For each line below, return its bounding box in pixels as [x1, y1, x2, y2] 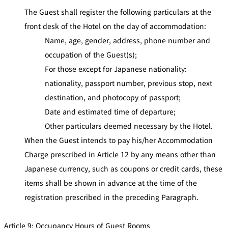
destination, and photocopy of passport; [45, 92, 181, 102]
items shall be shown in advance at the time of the [24, 177, 197, 188]
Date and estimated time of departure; [45, 106, 176, 117]
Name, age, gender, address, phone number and [45, 35, 210, 45]
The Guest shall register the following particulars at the [24, 6, 211, 17]
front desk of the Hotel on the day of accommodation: [24, 20, 206, 31]
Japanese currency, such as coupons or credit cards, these [24, 163, 222, 174]
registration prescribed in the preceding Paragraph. [24, 191, 198, 202]
